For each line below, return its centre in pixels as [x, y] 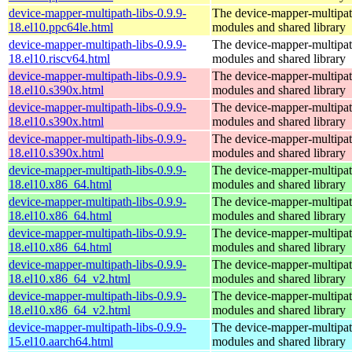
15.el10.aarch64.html [61, 341]
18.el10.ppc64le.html [61, 27]
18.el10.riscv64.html [59, 58]
